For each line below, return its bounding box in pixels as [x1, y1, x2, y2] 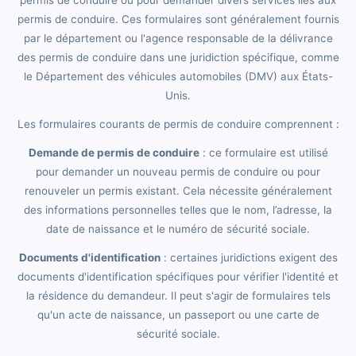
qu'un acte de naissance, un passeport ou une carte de [37, 308, 319, 321]
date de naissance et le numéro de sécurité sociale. [46, 222, 310, 235]
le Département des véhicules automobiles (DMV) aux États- [23, 69, 333, 83]
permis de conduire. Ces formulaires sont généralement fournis [17, 12, 339, 25]
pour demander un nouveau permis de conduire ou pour [36, 164, 320, 178]
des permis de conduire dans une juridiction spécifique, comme [17, 50, 339, 64]
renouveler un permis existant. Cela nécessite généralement [24, 184, 332, 197]
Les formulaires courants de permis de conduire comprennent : [17, 117, 339, 130]
